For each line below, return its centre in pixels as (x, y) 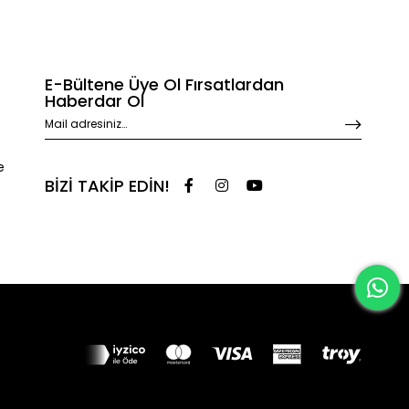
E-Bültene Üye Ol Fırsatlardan (164, 85)
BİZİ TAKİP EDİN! (107, 185)
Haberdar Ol (94, 101)
